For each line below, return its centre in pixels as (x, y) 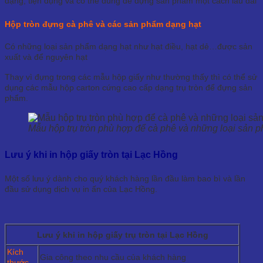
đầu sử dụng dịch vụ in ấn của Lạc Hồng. (81, 189)
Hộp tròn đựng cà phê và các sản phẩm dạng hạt (103, 24)
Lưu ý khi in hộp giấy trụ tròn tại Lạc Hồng (122, 235)
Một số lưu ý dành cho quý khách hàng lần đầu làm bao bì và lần (125, 179)
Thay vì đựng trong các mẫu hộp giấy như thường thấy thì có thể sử (131, 77)
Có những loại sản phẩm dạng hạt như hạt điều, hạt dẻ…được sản (129, 46)
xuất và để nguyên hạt (46, 57)
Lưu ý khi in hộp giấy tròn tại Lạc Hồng (91, 155)
